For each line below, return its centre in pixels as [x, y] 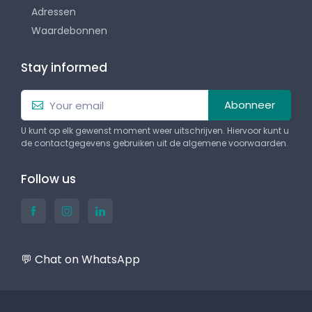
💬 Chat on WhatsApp [80, 260]
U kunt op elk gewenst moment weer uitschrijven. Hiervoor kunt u [155, 131]
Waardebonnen [69, 30]
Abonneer [250, 105]
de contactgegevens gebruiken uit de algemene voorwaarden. [155, 143]
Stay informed [64, 67]
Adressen [54, 11]
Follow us [48, 179]
